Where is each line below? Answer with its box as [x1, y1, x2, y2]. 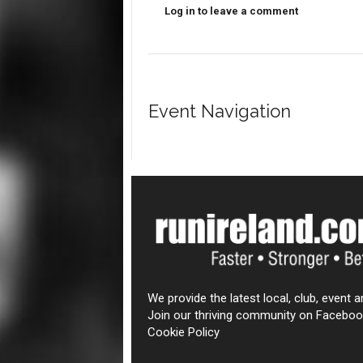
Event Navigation [147, 100, 291, 122]
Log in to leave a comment [164, 5, 298, 17]
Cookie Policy [147, 325, 220, 340]
